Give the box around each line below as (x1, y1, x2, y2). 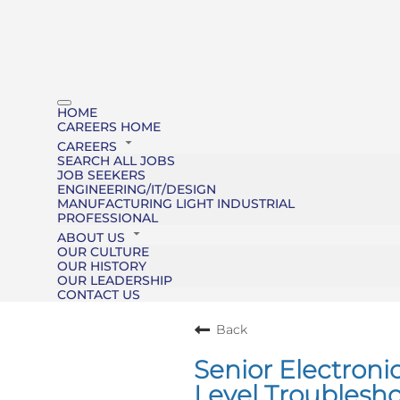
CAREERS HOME (57, 119, 161, 136)
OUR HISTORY (57, 258, 146, 275)
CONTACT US (57, 287, 140, 304)
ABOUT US (57, 229, 129, 246)
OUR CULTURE (57, 244, 149, 261)
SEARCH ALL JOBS (57, 153, 175, 170)
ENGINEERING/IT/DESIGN (57, 181, 216, 198)
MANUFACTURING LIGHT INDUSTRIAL (57, 196, 295, 212)
